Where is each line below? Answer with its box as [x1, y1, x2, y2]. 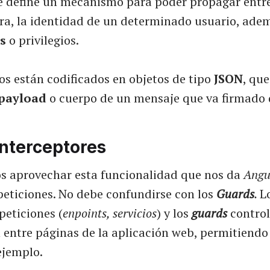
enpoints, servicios [63, 205, 157, 222]
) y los [157, 205, 192, 222]
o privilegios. [6, 32, 79, 49]
